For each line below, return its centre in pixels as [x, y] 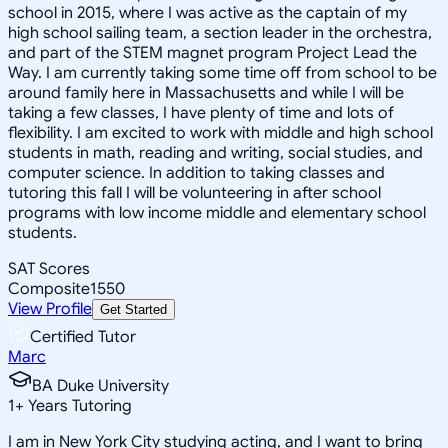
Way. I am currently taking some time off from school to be [222, 72]
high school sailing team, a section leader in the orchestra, [220, 32]
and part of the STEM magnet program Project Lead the [212, 52]
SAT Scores [49, 268]
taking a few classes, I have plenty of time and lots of [201, 112]
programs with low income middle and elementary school [217, 212]
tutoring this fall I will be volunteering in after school [194, 192]
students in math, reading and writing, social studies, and [215, 152]
